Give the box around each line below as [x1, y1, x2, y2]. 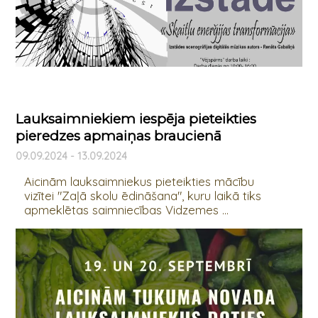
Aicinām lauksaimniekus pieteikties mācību [23, 174, 254, 190]
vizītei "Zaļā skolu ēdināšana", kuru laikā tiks [23, 188, 261, 204]
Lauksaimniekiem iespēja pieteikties [15, 111, 256, 128]
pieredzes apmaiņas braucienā [15, 128, 221, 145]
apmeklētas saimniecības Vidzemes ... [23, 202, 229, 218]
